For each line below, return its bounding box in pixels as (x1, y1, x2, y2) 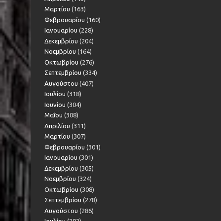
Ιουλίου (44, 90, 66, 98)
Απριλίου (44, 122, 70, 129)
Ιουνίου (44, 101, 66, 108)
